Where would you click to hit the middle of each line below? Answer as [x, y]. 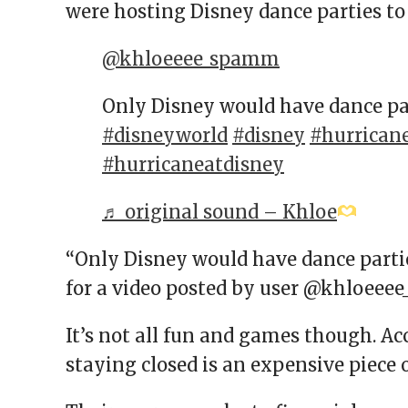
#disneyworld [165, 136]
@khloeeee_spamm [191, 59]
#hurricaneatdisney [193, 165]
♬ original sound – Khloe [219, 212]
